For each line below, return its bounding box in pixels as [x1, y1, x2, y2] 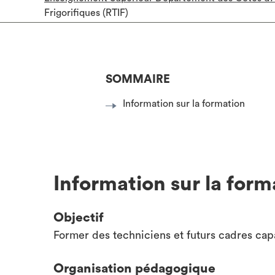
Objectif [53, 211, 104, 224]
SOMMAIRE [106, 74, 170, 85]
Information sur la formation [123, 99, 245, 109]
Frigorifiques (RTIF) [44, 7, 128, 18]
